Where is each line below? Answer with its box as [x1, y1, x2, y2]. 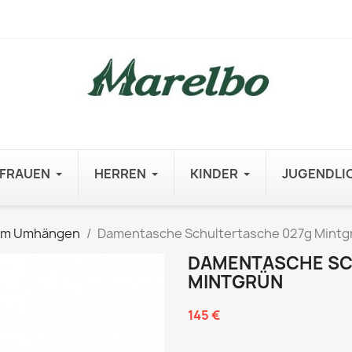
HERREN [94, 165, 146, 182]
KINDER [190, 165, 238, 182]
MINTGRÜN [188, 270, 283, 294]
